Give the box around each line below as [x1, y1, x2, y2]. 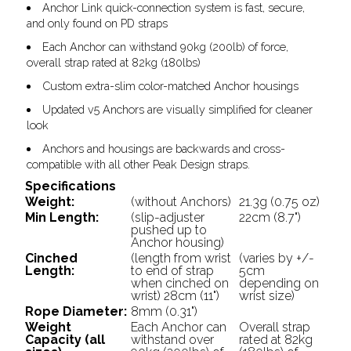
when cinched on [130, 276, 229, 291]
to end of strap [130, 263, 214, 278]
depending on [238, 276, 319, 291]
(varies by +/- [238, 251, 314, 266]
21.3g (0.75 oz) [238, 194, 320, 209]
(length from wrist [130, 251, 231, 266]
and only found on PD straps [26, 16, 168, 30]
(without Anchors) [130, 194, 231, 209]
